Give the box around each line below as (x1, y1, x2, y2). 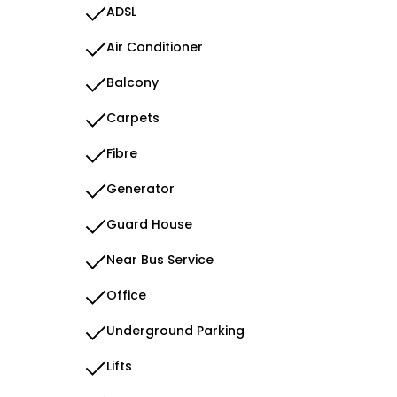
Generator (106, 180, 175, 198)
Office (106, 286, 146, 304)
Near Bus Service (106, 251, 214, 269)
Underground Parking (106, 322, 245, 339)
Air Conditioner (106, 38, 203, 56)
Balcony (106, 74, 159, 91)
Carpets (106, 109, 160, 127)
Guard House (106, 215, 192, 233)
